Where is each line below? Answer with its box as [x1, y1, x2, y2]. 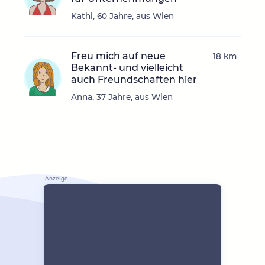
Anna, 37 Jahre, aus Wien [71, 92, 173, 102]
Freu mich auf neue [71, 50, 166, 62]
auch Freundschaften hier [71, 74, 197, 86]
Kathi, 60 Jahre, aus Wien [71, 11, 174, 21]
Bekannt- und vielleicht [71, 62, 183, 74]
